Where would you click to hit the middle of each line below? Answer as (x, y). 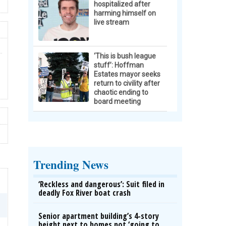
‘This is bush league (125, 56)
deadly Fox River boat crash (84, 193)
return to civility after (127, 83)
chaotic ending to (121, 92)
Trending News (71, 164)
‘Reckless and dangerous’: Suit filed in (101, 184)
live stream (111, 22)
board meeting (117, 101)
